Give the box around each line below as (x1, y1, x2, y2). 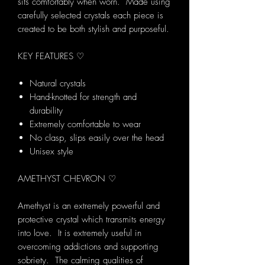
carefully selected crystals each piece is (18, 9, 163, 22)
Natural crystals (30, 77, 86, 90)
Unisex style (30, 146, 73, 158)
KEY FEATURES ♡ (18, 50, 84, 63)
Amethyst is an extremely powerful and (18, 200, 160, 212)
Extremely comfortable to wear (30, 118, 141, 131)
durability (30, 105, 63, 117)
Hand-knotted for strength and (30, 91, 137, 104)
